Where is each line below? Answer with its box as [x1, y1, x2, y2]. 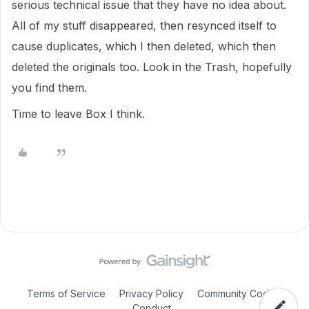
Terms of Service [27, 288, 106, 299]
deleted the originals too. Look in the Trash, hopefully [12, 60, 292, 74]
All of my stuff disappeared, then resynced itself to [12, 19, 277, 32]
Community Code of [197, 288, 288, 299]
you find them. [12, 81, 87, 94]
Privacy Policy [117, 288, 186, 299]
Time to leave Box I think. [12, 107, 145, 121]
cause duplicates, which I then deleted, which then [12, 39, 276, 53]
